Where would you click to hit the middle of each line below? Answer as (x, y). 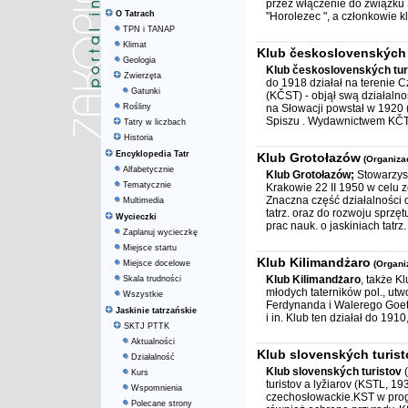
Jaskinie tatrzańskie (156, 311)
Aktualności (153, 342)
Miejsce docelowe (157, 263)
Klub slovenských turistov (334, 372)
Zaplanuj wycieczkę (160, 232)
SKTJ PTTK (147, 326)
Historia (138, 138)
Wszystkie (143, 294)
